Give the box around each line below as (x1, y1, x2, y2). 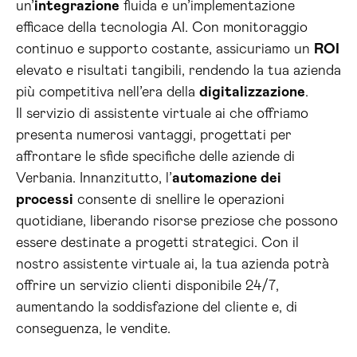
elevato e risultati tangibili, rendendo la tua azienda (16, 64, 341, 78)
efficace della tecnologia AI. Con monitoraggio (16, 21, 308, 35)
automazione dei (172, 171, 281, 186)
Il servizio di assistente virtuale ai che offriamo (16, 107, 308, 121)
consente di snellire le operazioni (73, 193, 284, 207)
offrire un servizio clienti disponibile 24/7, (16, 279, 279, 293)
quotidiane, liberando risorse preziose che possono (16, 214, 338, 229)
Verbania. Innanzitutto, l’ (16, 171, 172, 186)
